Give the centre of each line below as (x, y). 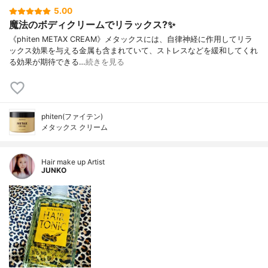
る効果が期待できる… (47, 62)
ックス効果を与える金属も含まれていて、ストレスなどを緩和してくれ (133, 50)
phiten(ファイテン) (72, 116)
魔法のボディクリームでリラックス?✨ (92, 24)
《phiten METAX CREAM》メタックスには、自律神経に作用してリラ (131, 39)
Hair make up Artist (73, 162)
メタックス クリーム (74, 127)
